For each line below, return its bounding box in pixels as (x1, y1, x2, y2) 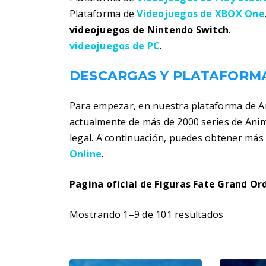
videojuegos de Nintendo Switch (69, 23, 229, 36)
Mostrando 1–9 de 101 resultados (69, 208, 224, 221)
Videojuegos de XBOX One (137, 7, 265, 20)
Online (69, 147, 102, 160)
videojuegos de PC (69, 39, 160, 52)
